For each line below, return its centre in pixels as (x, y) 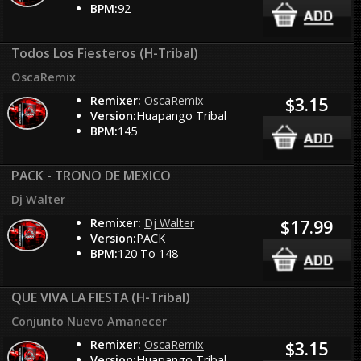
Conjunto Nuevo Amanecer (89, 322)
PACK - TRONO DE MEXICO (91, 175)
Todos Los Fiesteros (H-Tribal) (105, 53)
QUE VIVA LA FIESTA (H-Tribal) (101, 298)
